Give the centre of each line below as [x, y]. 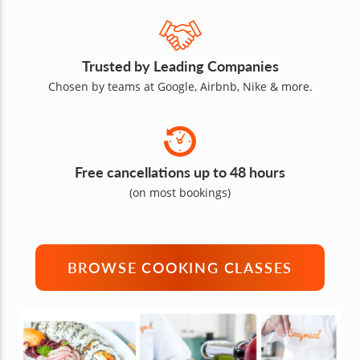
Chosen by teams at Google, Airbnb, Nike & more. [180, 87]
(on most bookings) [180, 193]
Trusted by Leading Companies [180, 66]
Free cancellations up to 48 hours [180, 172]
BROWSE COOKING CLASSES [180, 268]
